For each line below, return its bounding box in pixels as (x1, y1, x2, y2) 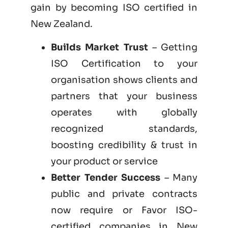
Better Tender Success (51, 172, 160, 184)
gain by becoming (31, 2, 123, 13)
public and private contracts (51, 188, 197, 200)
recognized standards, (51, 123, 197, 135)
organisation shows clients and (51, 74, 197, 86)
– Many (160, 172, 197, 184)
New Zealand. (31, 18, 93, 30)
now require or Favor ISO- (51, 205, 197, 216)
